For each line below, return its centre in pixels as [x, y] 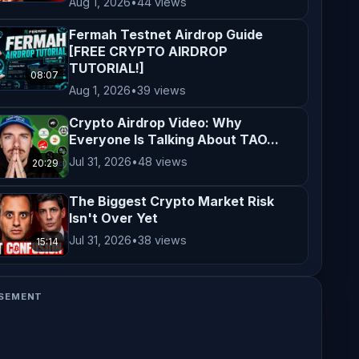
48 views [163, 161]
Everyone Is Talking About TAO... [174, 139]
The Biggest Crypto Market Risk [172, 201]
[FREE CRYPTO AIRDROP [149, 51]
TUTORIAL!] [107, 68]
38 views [163, 240]
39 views [162, 90]
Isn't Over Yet [114, 218]
